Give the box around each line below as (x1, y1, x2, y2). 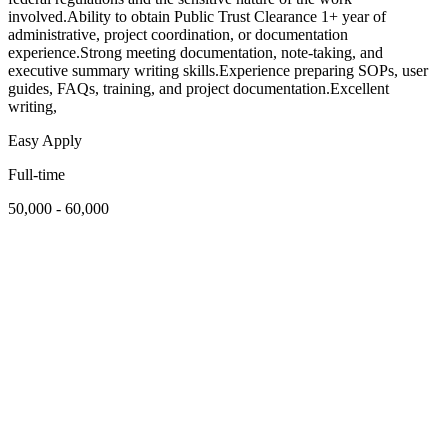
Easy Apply (8, 132, 82, 150)
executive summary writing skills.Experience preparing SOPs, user (8, 62, 428, 80)
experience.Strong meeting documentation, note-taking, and (8, 44, 383, 62)
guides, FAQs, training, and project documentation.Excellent (8, 80, 389, 98)
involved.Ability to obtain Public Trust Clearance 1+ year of (8, 8, 386, 26)
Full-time (8, 166, 65, 184)
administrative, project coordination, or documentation (8, 26, 348, 44)
